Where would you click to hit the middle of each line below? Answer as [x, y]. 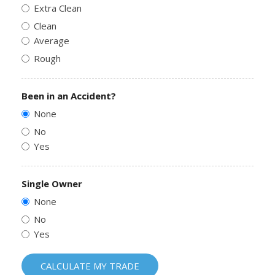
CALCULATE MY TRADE [90, 266]
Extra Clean [58, 8]
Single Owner [52, 184]
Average [52, 41]
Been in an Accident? [69, 96]
